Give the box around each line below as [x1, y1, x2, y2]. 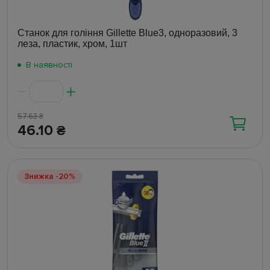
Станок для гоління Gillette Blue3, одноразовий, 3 [17, 28, 237, 39]
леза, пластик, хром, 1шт [17, 39, 127, 49]
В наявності [26, 60, 72, 71]
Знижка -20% [25, 172, 75, 182]
